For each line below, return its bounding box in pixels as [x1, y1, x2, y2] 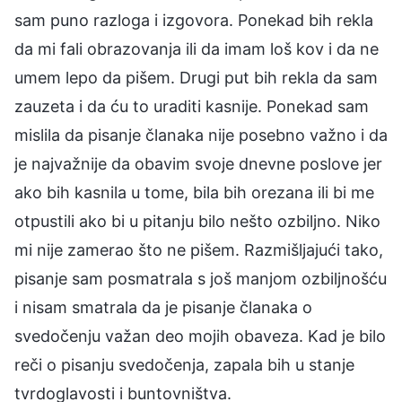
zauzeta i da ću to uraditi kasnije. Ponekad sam [14, 96, 369, 116]
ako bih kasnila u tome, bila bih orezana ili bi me [14, 182, 374, 202]
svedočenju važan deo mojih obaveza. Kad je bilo [14, 326, 386, 345]
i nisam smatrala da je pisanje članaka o [14, 297, 312, 317]
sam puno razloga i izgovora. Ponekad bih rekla [14, 10, 373, 30]
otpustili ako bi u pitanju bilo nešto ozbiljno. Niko [14, 211, 380, 231]
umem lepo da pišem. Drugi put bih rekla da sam [14, 67, 378, 87]
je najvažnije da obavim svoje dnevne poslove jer [14, 153, 382, 173]
